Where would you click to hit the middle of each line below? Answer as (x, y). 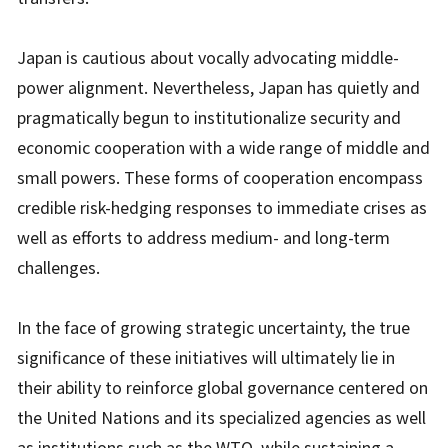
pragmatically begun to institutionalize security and (209, 117)
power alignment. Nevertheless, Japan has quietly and (219, 87)
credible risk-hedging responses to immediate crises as (222, 207)
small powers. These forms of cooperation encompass (220, 177)
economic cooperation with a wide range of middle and (224, 147)
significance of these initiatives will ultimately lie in (206, 357)
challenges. (59, 267)
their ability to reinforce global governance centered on (223, 387)
